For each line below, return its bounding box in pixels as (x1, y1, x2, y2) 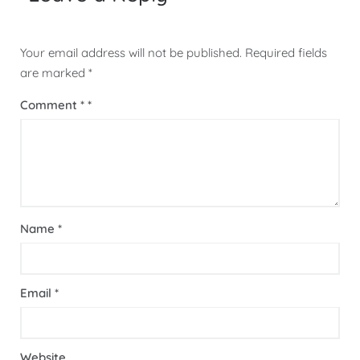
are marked (20, 64, 88, 80)
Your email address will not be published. (20, 44, 242, 60)
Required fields (245, 44, 327, 60)
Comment (20, 96, 80, 112)
